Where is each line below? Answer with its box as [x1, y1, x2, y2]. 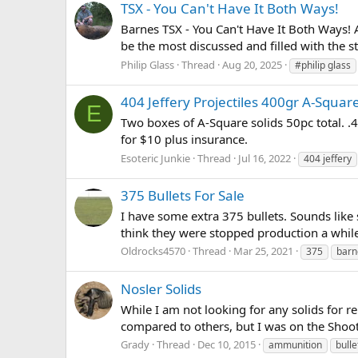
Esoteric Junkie [121, 150, 190, 165]
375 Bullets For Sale [121, 185, 245, 205]
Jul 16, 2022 [238, 150, 291, 165]
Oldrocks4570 [121, 244, 185, 259]
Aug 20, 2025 [222, 57, 282, 72]
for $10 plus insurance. [121, 130, 248, 147]
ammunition [268, 338, 322, 352]
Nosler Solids [121, 279, 201, 298]
